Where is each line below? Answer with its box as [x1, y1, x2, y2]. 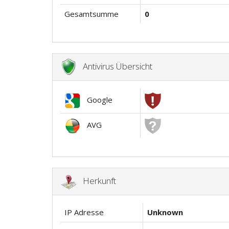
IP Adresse [64, 207, 104, 217]
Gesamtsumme [64, 9, 119, 19]
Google [81, 95, 112, 105]
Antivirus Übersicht [77, 60, 152, 72]
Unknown [147, 207, 183, 217]
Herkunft [77, 174, 116, 187]
